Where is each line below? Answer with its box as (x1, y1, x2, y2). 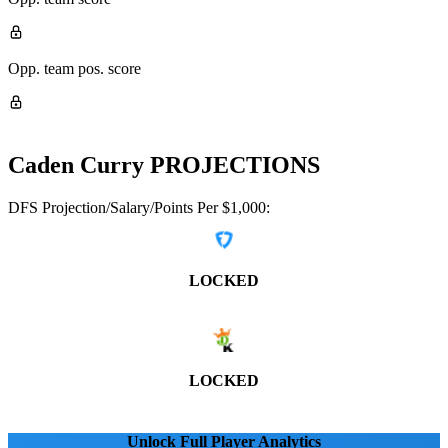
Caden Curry (8, 151, 144, 178)
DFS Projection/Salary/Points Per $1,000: (8, 198, 270, 216)
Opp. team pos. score (8, 59, 141, 77)
